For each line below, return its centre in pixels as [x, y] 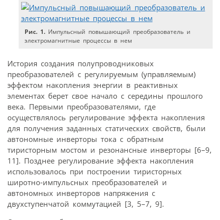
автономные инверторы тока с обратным [85, 139]
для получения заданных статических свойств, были [107, 128]
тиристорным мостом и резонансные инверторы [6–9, [110, 150]
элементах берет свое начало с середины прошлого [105, 96]
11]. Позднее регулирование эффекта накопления [100, 161]
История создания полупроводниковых [81, 64]
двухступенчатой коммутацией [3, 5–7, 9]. [86, 204]
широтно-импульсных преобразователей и [87, 182]
